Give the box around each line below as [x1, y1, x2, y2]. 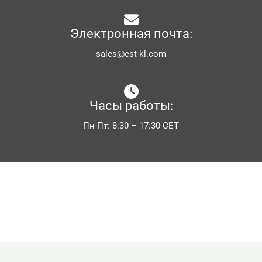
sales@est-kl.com [96, 49, 166, 60]
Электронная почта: [70, 26, 192, 42]
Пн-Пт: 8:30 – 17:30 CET [83, 120, 179, 132]
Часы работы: [89, 98, 173, 113]
